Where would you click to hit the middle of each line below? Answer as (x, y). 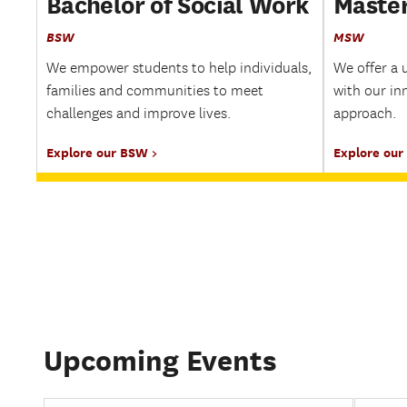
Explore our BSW (97, 152)
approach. (365, 114)
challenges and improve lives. (139, 114)
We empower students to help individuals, (179, 68)
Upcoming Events (160, 360)
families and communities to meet (155, 91)
